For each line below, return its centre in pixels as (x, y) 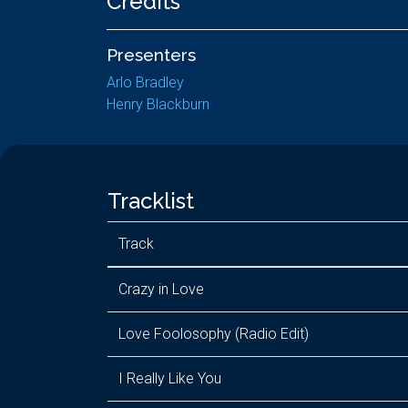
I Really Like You (170, 378)
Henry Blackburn (158, 104)
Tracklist (151, 201)
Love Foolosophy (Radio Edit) (214, 334)
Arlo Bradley (145, 82)
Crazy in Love (161, 289)
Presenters (151, 55)
